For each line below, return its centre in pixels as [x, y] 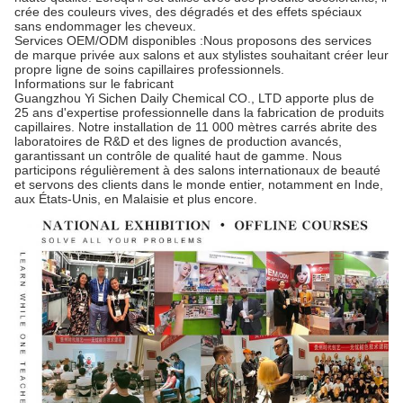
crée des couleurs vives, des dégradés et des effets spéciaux [188, 11]
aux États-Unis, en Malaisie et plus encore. [136, 198]
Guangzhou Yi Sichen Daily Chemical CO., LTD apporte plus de [194, 98]
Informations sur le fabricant [94, 83]
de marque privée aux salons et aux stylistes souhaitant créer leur [201, 54]
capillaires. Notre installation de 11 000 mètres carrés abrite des [196, 126]
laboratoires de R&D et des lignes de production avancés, [178, 141]
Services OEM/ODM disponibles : [109, 40]
